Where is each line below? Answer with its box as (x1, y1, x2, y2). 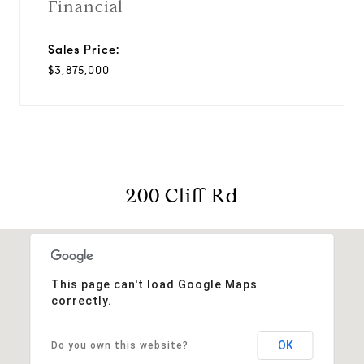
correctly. (50, 293, 112, 307)
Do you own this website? (50, 339, 188, 351)
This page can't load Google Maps (50, 277, 258, 291)
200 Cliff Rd (126, 183, 238, 208)
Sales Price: (48, 41, 119, 57)
